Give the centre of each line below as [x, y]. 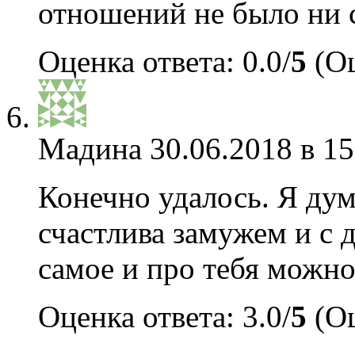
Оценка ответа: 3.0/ [164, 317]
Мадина [90, 149]
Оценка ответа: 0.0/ [164, 61]
